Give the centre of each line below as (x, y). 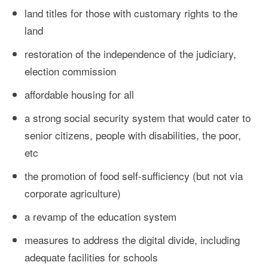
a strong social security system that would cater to (138, 118)
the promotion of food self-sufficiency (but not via (134, 176)
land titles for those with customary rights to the (131, 13)
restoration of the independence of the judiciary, (130, 54)
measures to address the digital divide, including (132, 240)
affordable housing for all (79, 94)
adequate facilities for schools (91, 257)
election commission (70, 71)
